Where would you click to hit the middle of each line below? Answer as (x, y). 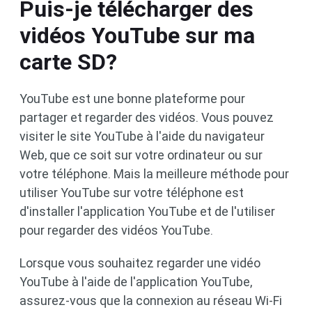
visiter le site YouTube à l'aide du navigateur (142, 136)
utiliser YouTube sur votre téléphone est (132, 193)
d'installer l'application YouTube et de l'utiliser (147, 211)
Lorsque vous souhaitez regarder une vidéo (140, 263)
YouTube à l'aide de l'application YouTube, (136, 282)
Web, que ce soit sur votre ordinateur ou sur (141, 155)
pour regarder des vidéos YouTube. (116, 230)
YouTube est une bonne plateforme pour (132, 99)
